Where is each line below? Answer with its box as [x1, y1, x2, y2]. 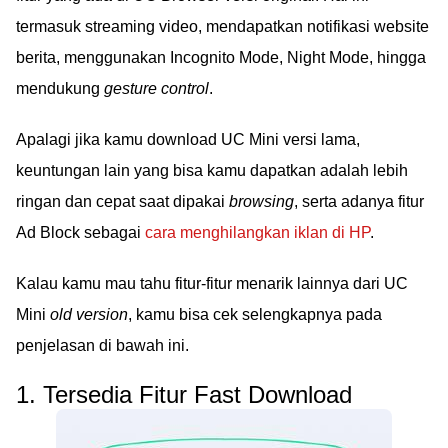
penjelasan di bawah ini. [16, 336, 189, 354]
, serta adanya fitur [294, 192, 424, 210]
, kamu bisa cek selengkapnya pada [128, 305, 382, 323]
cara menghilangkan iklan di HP [145, 223, 370, 241]
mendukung [16, 79, 104, 97]
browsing [229, 192, 294, 210]
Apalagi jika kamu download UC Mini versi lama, [16, 130, 360, 148]
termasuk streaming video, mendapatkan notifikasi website [16, 17, 429, 35]
